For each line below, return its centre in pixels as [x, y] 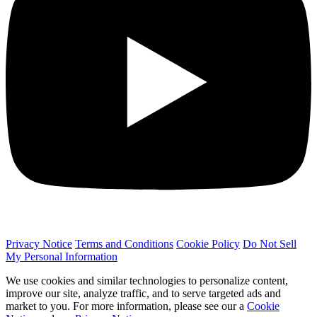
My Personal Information [62, 257]
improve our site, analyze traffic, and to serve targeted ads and [143, 294]
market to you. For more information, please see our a [126, 306]
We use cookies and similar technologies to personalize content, [147, 281]
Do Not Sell [270, 244]
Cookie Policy [208, 244]
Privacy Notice [39, 244]
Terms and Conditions [124, 244]
